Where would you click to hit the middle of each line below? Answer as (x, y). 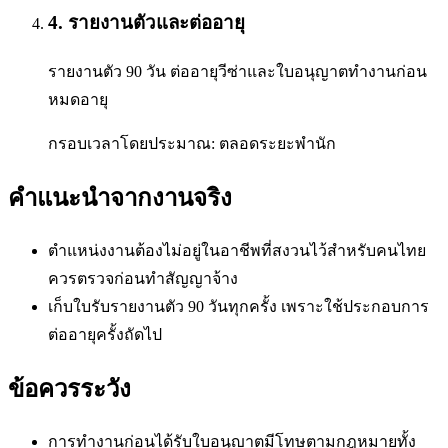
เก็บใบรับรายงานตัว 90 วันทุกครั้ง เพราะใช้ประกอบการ (238, 306)
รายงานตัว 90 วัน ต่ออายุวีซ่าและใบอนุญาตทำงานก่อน (237, 71)
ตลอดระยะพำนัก (277, 143)
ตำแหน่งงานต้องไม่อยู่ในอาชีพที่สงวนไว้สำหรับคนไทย (237, 250)
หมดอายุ (78, 99)
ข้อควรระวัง (69, 388)
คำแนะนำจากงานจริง (120, 197)
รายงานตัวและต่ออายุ (156, 23)
